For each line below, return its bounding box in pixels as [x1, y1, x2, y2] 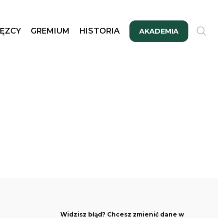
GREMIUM [31, 26, 70, 36]
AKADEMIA [139, 27, 179, 36]
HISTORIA [79, 26, 120, 36]
